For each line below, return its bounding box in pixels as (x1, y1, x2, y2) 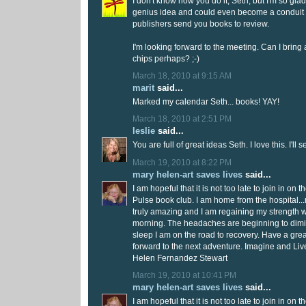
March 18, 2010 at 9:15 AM (133, 71, 232, 80)
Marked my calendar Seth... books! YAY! (133, 97, 279, 106)
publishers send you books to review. (133, 19, 269, 28)
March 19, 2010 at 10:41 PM (133, 270, 236, 279)
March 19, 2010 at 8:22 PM (133, 158, 232, 167)
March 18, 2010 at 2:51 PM (133, 115, 232, 124)
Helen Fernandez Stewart (133, 253, 227, 262)
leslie (133, 126, 155, 137)
